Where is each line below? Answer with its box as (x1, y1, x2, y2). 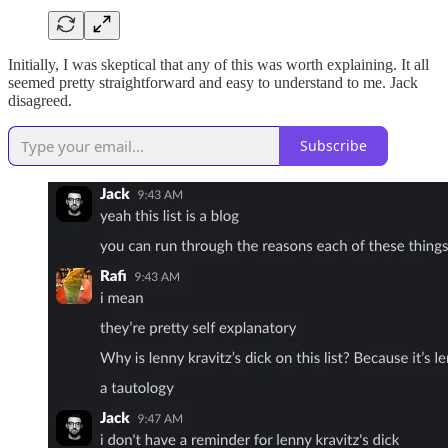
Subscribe (300, 136, 367, 156)
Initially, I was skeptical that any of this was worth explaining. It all (8, 55, 429, 73)
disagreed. (8, 91, 72, 109)
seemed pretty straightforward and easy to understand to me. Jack (8, 73, 418, 91)
